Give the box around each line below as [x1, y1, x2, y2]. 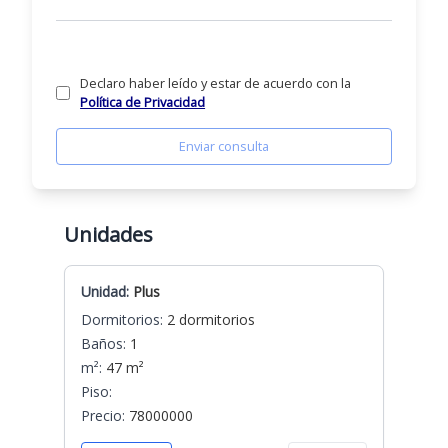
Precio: [81, 406, 125, 425]
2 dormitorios [163, 310, 255, 329]
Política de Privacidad [80, 93, 206, 111]
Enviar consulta [179, 137, 269, 155]
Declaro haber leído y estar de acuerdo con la [80, 74, 352, 92]
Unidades [64, 221, 153, 248]
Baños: [81, 334, 126, 353]
